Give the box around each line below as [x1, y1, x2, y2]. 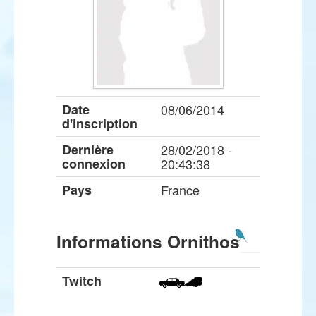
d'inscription [62, 114, 138, 133]
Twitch [62, 272, 102, 290]
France [161, 181, 200, 199]
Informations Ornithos [56, 229, 240, 254]
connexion [62, 154, 126, 173]
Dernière [62, 140, 114, 159]
